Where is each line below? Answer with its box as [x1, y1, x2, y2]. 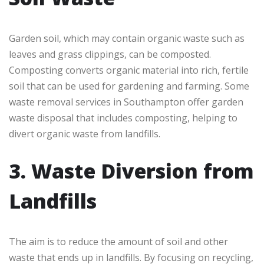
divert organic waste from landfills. [9, 127, 160, 141]
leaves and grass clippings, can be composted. [9, 48, 211, 61]
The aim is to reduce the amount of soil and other [9, 235, 228, 249]
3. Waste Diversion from [9, 157, 254, 185]
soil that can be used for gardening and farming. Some [9, 80, 249, 93]
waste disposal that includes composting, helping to [9, 111, 237, 125]
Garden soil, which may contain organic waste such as [9, 32, 245, 45]
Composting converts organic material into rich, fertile [9, 64, 249, 77]
